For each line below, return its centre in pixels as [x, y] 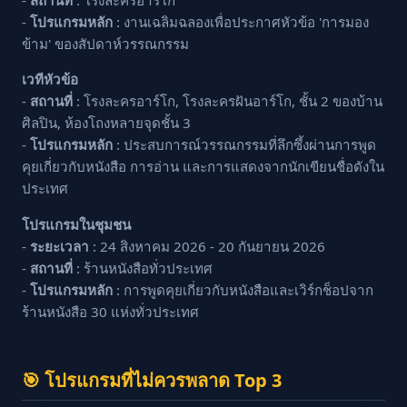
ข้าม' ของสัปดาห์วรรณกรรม [105, 44]
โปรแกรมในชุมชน [76, 224]
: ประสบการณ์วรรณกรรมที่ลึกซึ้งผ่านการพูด [244, 145]
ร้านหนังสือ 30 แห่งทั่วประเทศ [110, 311]
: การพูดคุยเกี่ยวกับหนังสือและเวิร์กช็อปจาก [243, 289]
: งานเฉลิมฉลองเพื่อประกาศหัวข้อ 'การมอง [241, 22]
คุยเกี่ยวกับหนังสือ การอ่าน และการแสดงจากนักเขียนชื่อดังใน [203, 167]
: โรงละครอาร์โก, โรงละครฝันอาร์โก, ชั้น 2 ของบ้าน [228, 101]
